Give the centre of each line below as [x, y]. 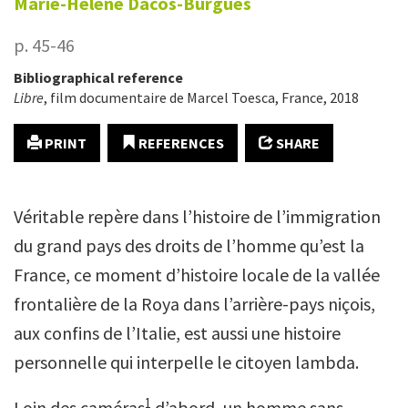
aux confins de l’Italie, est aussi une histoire [177, 333]
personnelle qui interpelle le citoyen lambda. [186, 362]
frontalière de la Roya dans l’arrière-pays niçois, [194, 304]
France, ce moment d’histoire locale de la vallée [197, 275]
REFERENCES [180, 143]
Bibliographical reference [98, 77]
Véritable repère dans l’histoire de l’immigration [197, 216]
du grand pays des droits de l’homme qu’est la [189, 245]
